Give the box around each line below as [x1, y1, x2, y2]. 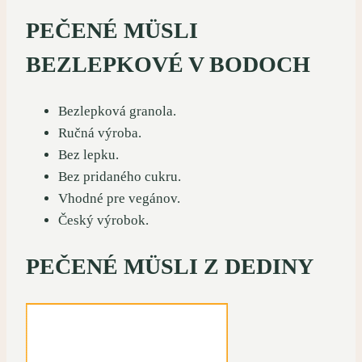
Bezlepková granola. [58, 103, 176, 120]
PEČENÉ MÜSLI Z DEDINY [26, 254, 314, 280]
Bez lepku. [58, 147, 119, 163]
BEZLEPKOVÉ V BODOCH [26, 52, 310, 77]
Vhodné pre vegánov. [58, 191, 180, 207]
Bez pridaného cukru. [58, 169, 181, 185]
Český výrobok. [58, 213, 149, 229]
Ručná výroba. [58, 125, 141, 141]
